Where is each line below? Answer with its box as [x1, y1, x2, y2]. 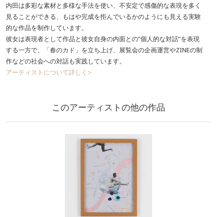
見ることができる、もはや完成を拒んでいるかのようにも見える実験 [6, 12, 201, 21]
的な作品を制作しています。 [6, 23, 88, 32]
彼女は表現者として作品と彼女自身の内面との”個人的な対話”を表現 [6, 34, 200, 44]
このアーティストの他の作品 [52, 101, 165, 113]
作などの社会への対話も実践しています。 [6, 57, 125, 66]
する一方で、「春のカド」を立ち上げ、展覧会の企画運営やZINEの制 [6, 46, 202, 55]
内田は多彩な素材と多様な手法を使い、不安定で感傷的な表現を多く [6, 1, 201, 10]
